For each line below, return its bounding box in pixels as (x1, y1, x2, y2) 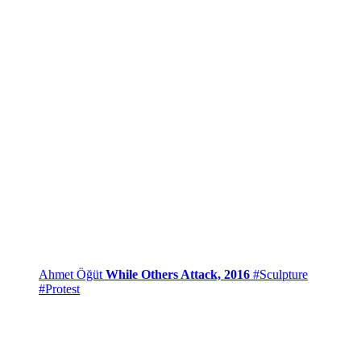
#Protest (39, 281, 80, 296)
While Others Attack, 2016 (106, 267, 250, 281)
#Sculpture (253, 267, 308, 281)
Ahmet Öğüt (39, 267, 106, 281)
